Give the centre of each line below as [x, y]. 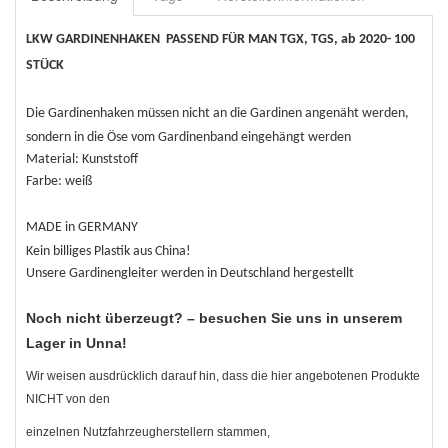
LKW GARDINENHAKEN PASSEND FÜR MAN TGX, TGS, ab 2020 [206, 40]
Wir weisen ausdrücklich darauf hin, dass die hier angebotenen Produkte [223, 376]
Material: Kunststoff [82, 160]
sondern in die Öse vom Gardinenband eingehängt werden [188, 138]
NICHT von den [68, 399]
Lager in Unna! [76, 343]
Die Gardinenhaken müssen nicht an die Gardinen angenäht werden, [217, 114]
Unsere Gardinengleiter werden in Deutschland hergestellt [190, 274]
